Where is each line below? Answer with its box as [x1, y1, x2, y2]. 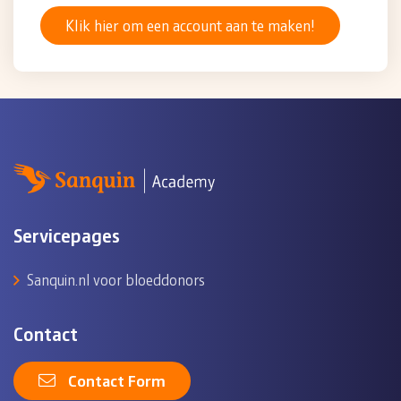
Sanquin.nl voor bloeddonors [27, 268, 205, 290]
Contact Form [68, 368, 166, 392]
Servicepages [13, 221, 120, 248]
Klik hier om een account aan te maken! [65, 13, 315, 37]
